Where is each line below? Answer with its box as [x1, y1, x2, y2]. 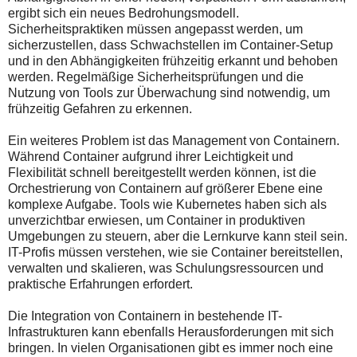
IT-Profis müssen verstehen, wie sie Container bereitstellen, [8, 245, 343, 259]
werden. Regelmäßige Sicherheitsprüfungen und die [8, 69, 304, 84]
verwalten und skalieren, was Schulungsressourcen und [8, 261, 324, 275]
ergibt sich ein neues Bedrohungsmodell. [8, 6, 239, 20]
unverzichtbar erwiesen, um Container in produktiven [8, 213, 305, 227]
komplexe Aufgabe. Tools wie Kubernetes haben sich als [8, 197, 327, 211]
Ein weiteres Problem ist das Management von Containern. [8, 133, 339, 147]
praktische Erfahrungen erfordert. [8, 277, 193, 291]
